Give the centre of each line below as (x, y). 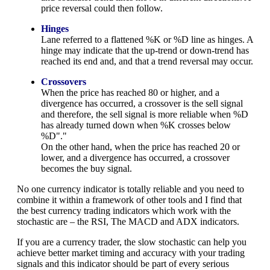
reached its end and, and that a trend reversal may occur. (147, 61)
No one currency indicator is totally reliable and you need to (130, 189)
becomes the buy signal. (86, 168)
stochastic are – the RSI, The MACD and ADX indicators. (128, 221)
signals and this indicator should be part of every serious (123, 263)
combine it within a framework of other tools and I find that (129, 199)
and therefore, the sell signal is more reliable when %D (145, 114)
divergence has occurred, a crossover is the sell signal (142, 103)
